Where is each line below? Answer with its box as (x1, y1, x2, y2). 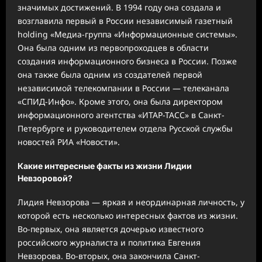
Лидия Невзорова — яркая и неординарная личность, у (18, 196, 244, 208)
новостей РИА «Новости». (18, 136, 120, 148)
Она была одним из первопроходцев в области (18, 42, 209, 54)
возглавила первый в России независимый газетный (18, 15, 233, 27)
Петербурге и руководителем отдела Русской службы (18, 123, 233, 135)
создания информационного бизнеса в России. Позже (18, 56, 237, 67)
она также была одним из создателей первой (18, 69, 202, 81)
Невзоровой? (18, 173, 73, 183)
